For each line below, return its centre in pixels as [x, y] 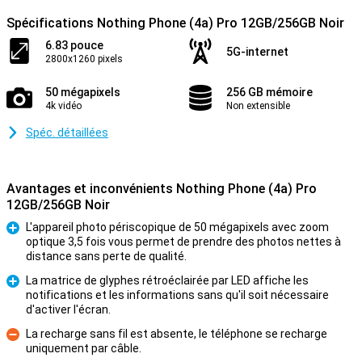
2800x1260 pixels [84, 59]
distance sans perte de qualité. [106, 256]
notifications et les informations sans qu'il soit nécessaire [177, 295]
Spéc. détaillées [67, 133]
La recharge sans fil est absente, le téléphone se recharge [177, 334]
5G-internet [257, 52]
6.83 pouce [74, 45]
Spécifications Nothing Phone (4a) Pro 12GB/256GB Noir [175, 23]
